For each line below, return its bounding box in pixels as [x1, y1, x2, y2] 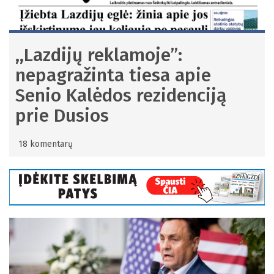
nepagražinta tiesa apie [15, 64, 211, 87]
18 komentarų [18, 139, 73, 150]
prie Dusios [15, 105, 109, 127]
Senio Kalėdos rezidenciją [15, 84, 226, 107]
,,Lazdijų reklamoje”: [15, 44, 182, 67]
